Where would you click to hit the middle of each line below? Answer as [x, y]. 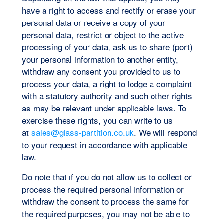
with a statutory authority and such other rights [107, 95]
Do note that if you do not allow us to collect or [107, 176]
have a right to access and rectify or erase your [109, 10]
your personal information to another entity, [100, 59]
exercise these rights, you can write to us [97, 120]
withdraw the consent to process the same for [105, 201]
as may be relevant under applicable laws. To [104, 108]
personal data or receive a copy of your [93, 22]
